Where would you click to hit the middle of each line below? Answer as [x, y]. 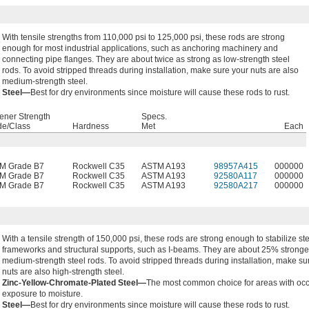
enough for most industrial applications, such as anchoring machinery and [140, 48]
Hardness [91, 126]
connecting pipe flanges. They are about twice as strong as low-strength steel [146, 59]
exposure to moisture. [42, 294]
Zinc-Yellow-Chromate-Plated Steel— [74, 283]
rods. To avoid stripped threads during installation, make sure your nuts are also [150, 70]
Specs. [154, 117]
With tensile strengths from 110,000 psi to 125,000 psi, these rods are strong [143, 37]
